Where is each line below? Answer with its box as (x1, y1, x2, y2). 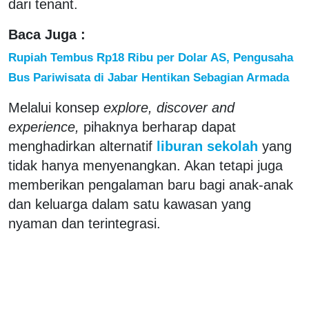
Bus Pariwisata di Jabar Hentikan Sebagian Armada (8, 70, 289, 84)
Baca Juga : (8, 26, 86, 42)
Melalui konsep (8, 99, 103, 115)
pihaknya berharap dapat (79, 119, 236, 134)
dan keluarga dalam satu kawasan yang (8, 196, 251, 212)
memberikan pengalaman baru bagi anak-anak (8, 177, 293, 192)
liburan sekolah (152, 138, 262, 154)
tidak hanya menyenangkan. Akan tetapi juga (8, 157, 283, 173)
